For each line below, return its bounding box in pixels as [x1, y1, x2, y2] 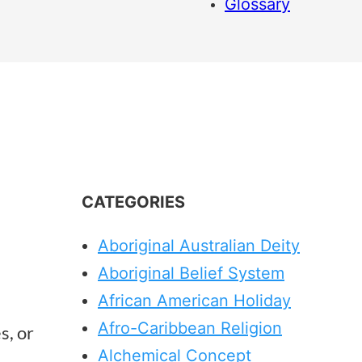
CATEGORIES [82, 192, 185, 212]
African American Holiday [98, 291, 291, 310]
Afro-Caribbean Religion [98, 318, 282, 338]
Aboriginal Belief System [98, 263, 284, 283]
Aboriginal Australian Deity [98, 236, 300, 255]
